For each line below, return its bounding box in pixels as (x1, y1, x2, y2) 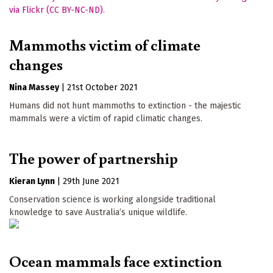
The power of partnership (9, 147, 178, 169)
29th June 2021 (63, 176, 119, 187)
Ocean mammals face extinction (9, 250, 222, 271)
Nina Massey (9, 82, 59, 93)
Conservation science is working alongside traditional (9, 194, 216, 205)
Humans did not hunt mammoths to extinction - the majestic (9, 101, 241, 112)
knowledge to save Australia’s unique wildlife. (9, 207, 187, 218)
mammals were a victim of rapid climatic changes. (9, 113, 202, 124)
